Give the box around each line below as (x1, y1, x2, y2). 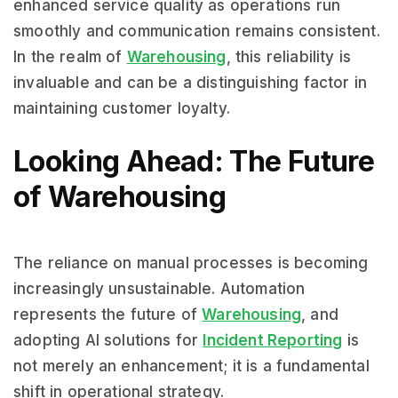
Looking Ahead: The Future (13, 144, 374, 179)
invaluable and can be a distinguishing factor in (13, 74, 368, 92)
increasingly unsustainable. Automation (13, 280, 306, 298)
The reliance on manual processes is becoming (13, 254, 369, 272)
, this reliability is (226, 48, 352, 66)
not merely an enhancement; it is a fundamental (13, 357, 370, 375)
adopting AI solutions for (13, 331, 203, 349)
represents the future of (13, 306, 203, 323)
